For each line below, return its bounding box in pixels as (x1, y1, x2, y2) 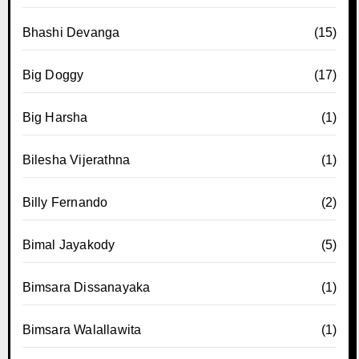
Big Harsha (22, 110, 88, 124)
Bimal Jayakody (22, 237, 115, 252)
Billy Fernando (22, 195, 108, 209)
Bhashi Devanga (22, 25, 120, 39)
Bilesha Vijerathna (22, 152, 131, 167)
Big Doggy (22, 67, 84, 82)
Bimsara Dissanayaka (22, 280, 151, 294)
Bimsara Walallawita (22, 322, 142, 337)
